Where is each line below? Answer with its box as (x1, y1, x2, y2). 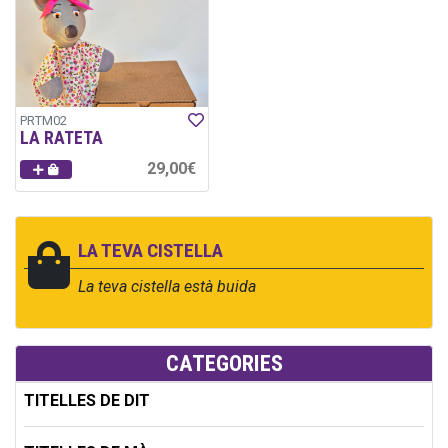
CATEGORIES (165, 349, 283, 376)
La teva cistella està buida (78, 276, 256, 296)
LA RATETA (20, 127, 103, 148)
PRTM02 (20, 112, 67, 128)
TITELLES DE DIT (24, 390, 150, 410)
